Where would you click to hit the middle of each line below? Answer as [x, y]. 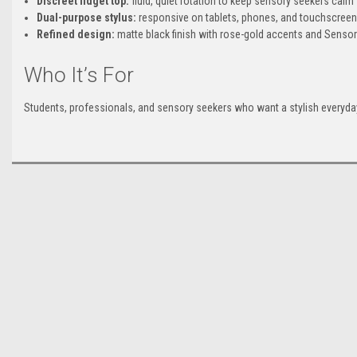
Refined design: [76, 34]
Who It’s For [79, 75]
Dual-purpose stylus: [87, 17]
